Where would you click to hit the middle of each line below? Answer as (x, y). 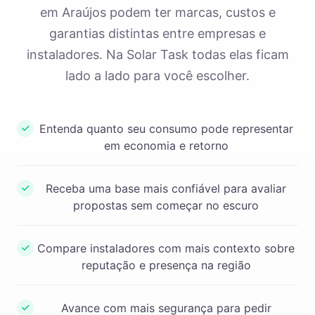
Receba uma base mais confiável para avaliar (166, 188)
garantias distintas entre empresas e (157, 33)
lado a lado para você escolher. (157, 76)
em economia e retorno (166, 146)
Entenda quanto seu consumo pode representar (166, 129)
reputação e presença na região (166, 265)
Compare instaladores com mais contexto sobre (166, 248)
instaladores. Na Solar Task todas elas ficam (157, 54)
